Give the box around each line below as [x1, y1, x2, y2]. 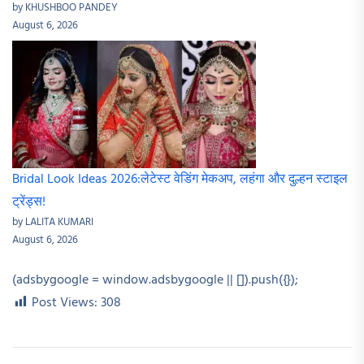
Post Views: [32, 292, 97, 314]
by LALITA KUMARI [12, 214, 93, 232]
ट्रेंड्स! [12, 192, 45, 214]
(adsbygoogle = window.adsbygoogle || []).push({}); [12, 270, 298, 292]
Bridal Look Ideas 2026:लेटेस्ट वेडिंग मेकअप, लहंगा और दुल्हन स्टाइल [12, 169, 348, 191]
